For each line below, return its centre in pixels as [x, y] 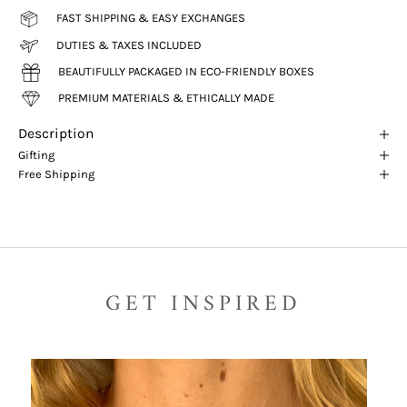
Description [56, 134]
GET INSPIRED [203, 304]
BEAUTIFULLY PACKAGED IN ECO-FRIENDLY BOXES [186, 72]
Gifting [36, 155]
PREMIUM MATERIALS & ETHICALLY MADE [166, 98]
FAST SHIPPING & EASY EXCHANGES [151, 18]
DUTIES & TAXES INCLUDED [129, 45]
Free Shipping [56, 174]
